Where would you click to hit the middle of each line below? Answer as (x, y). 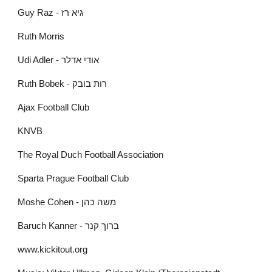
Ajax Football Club (54, 107)
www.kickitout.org (53, 250)
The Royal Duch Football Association (91, 155)
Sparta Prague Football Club (73, 178)
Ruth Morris (41, 36)
